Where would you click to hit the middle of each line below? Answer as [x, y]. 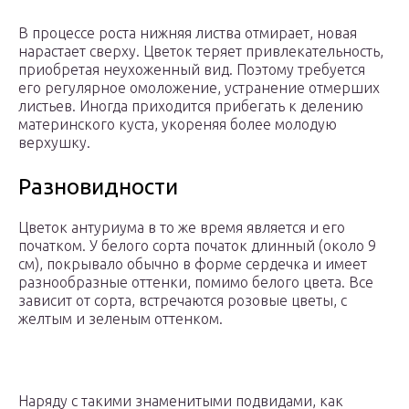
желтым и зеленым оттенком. [121, 319]
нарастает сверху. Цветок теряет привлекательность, [201, 52]
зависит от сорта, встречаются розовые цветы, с [183, 301]
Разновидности [98, 187]
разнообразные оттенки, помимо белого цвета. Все [196, 283]
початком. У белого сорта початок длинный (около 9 [197, 246]
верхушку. [54, 143]
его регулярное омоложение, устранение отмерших [199, 88]
